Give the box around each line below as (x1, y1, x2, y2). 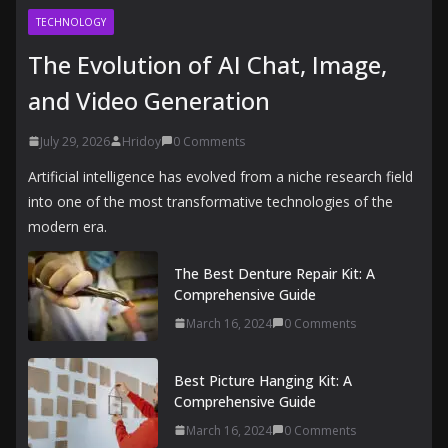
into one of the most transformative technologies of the (28, 191, 393, 211)
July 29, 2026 (40, 132, 110, 150)
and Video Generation (28, 83, 270, 117)
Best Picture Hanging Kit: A (174, 370, 352, 390)
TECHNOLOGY (36, 14, 106, 29)
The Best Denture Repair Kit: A (174, 263, 375, 283)
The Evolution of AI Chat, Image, (28, 47, 387, 81)
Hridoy (122, 132, 161, 150)
